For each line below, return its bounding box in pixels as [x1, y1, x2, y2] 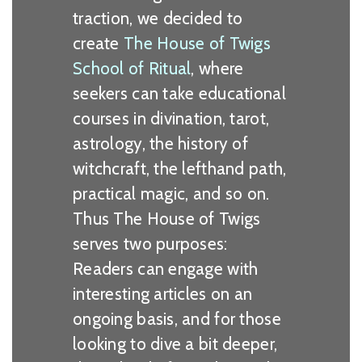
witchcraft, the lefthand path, [73, 158, 287, 179]
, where [191, 57, 244, 78]
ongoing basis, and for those [73, 308, 281, 329]
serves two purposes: [73, 233, 228, 254]
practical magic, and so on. [73, 183, 270, 204]
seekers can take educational [73, 82, 286, 103]
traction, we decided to [73, 7, 243, 28]
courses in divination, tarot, [73, 107, 270, 128]
